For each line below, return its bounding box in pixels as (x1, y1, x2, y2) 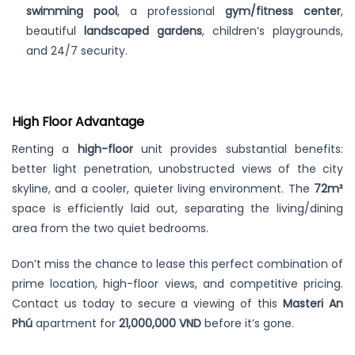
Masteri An (283, 295, 344, 311)
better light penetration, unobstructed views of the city (12, 160, 343, 177)
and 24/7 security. (26, 42, 128, 59)
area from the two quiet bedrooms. (12, 219, 208, 236)
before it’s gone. (201, 315, 294, 331)
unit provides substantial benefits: (132, 140, 344, 157)
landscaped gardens (84, 22, 203, 39)
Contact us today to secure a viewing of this (12, 295, 284, 311)
